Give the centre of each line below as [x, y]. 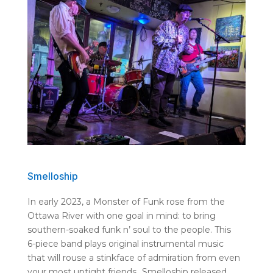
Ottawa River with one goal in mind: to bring [121, 216]
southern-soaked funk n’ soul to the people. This [129, 230]
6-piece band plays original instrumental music [125, 244]
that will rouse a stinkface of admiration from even [133, 258]
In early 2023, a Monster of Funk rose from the [126, 202]
